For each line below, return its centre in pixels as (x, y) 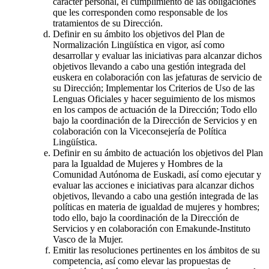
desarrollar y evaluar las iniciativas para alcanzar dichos (157, 55)
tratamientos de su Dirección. (108, 23)
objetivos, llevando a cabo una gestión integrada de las (156, 196)
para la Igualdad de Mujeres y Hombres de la (138, 163)
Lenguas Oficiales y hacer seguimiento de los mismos (154, 98)
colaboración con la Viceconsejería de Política (140, 131)
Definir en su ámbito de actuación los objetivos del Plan (158, 153)
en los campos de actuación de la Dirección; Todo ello (155, 109)
